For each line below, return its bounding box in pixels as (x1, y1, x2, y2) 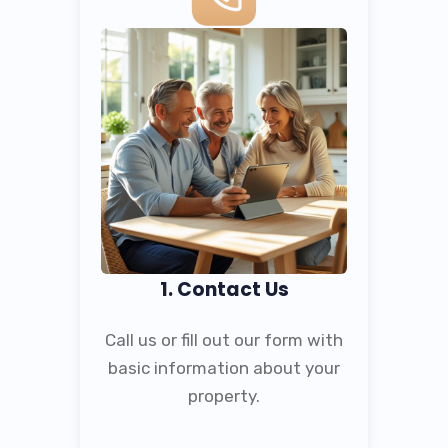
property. (188, 385, 260, 406)
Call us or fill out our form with (105, 329, 343, 350)
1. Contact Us (159, 275, 289, 303)
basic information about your (108, 357, 340, 378)
